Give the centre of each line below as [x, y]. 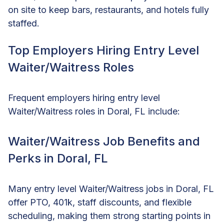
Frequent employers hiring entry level [84, 97]
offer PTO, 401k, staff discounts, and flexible [100, 202]
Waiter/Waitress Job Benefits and [104, 141]
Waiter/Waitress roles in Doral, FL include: [94, 111]
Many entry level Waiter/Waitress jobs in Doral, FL [111, 188]
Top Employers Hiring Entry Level [103, 50]
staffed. [24, 23]
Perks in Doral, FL [58, 158]
